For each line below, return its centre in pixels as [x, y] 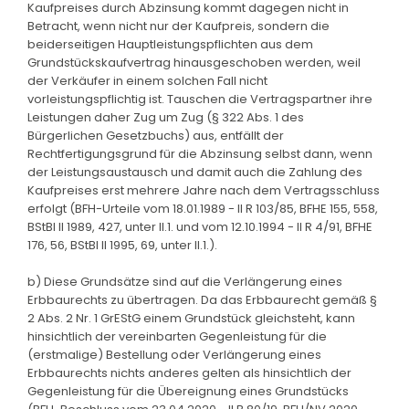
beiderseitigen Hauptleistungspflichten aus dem [170, 44]
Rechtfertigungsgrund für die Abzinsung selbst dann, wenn [200, 153]
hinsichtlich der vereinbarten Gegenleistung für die [177, 336]
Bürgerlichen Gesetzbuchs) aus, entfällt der [156, 135]
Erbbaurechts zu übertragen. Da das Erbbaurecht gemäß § [202, 299]
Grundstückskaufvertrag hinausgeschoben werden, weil [194, 62]
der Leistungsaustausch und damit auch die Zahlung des [195, 172]
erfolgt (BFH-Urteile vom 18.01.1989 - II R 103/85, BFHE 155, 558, [203, 208]
